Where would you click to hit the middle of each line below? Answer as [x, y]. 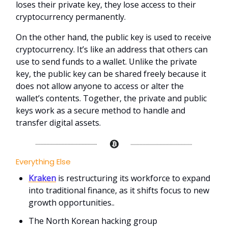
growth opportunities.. [72, 203]
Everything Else [43, 162]
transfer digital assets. [58, 122]
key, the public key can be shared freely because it [111, 74]
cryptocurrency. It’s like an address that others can [112, 49]
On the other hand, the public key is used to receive [113, 37]
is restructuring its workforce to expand [133, 178]
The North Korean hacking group [93, 221]
